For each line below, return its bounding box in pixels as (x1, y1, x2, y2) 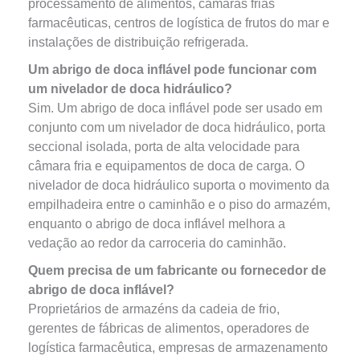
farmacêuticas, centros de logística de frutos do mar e (27, 16, 329, 30)
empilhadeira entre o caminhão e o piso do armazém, (27, 198, 330, 211)
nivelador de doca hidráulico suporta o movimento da (27, 178, 329, 192)
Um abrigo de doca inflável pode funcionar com (27, 63, 317, 76)
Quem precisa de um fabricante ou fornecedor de (27, 264, 326, 277)
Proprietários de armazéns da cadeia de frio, (27, 302, 280, 316)
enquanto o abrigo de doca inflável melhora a (27, 217, 285, 231)
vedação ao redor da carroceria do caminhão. (27, 236, 286, 250)
